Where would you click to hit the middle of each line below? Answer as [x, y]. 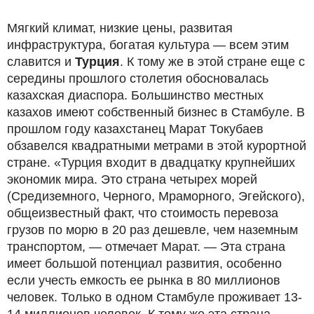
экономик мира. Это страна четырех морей [132, 179]
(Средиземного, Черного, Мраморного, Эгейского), [156, 196]
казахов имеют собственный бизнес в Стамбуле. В [156, 112]
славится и [41, 61]
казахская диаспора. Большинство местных [135, 95]
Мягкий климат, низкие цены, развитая [120, 28]
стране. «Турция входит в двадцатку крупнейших [151, 162]
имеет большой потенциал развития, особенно [144, 263]
